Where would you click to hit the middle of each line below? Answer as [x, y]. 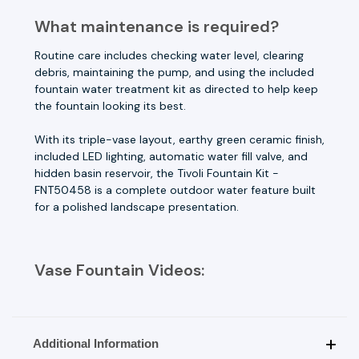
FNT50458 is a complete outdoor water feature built [175, 190]
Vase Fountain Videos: [119, 270]
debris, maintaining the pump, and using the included [174, 72]
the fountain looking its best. [110, 105]
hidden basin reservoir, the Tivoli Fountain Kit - [157, 173]
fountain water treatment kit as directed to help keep [176, 89]
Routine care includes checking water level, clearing [169, 55]
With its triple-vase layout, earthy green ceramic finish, [179, 139]
